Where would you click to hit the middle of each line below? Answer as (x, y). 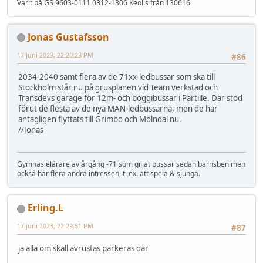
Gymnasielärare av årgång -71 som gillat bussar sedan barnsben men (131, 164)
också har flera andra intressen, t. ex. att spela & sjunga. (109, 174)
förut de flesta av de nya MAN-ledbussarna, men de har (118, 109)
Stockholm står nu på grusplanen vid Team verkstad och (118, 88)
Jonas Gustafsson (68, 37)
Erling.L (45, 208)
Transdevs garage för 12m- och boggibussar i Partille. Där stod (130, 98)
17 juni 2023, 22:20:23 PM (55, 55)
